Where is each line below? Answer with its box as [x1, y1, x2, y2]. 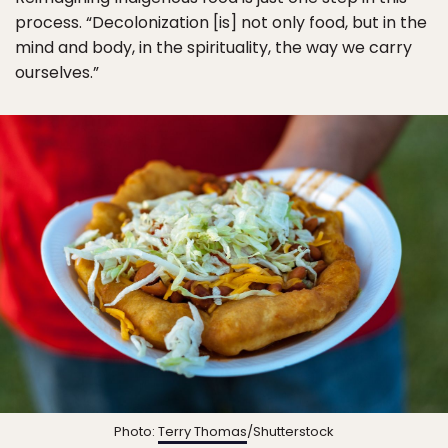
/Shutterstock [247, 422, 334, 442]
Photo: [114, 422, 158, 442]
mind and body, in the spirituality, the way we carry [15, 35, 412, 59]
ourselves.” [15, 60, 99, 84]
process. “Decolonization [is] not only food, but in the [15, 10, 427, 34]
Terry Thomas [158, 422, 247, 442]
